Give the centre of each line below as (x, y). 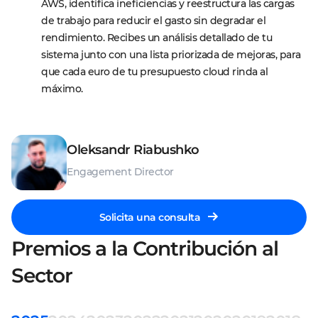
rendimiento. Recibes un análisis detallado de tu (158, 38)
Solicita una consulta (150, 217)
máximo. (62, 89)
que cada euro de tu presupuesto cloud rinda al (156, 72)
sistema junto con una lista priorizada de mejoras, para (172, 55)
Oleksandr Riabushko (133, 150)
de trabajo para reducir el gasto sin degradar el (155, 21)
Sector (42, 275)
